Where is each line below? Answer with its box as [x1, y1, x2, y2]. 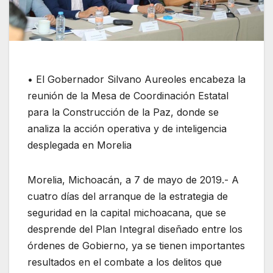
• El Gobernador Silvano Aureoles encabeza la [27, 73, 246, 86]
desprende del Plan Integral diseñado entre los [27, 223, 243, 236]
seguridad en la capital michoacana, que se [27, 207, 226, 219]
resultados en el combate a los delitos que [27, 256, 222, 269]
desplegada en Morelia [27, 139, 132, 152]
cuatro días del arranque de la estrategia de [27, 190, 228, 203]
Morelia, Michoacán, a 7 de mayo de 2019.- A [27, 174, 239, 186]
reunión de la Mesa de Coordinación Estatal [27, 90, 229, 102]
